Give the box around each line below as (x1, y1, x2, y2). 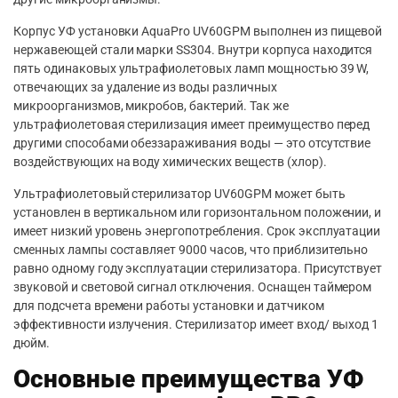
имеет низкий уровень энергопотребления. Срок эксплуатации (13, 223, 381, 238)
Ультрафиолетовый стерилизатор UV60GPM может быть (13, 186, 346, 201)
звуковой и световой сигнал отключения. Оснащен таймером (13, 279, 372, 294)
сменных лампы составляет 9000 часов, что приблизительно (13, 242, 369, 257)
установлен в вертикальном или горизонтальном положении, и (13, 204, 382, 219)
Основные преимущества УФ (13, 363, 363, 394)
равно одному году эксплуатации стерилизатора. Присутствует (13, 260, 383, 275)
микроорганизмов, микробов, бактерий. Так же (13, 98, 289, 113)
